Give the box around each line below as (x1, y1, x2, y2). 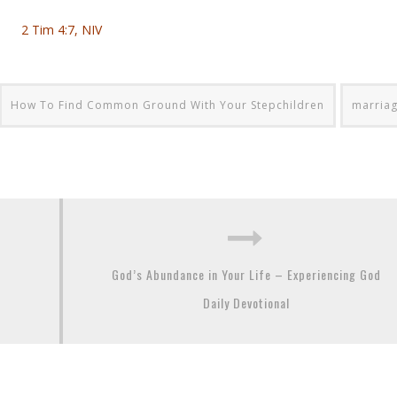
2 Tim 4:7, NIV (20, 20, 102, 38)
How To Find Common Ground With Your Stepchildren (11, 97, 324, 113)
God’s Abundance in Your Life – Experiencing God (111, 264, 381, 284)
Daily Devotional (202, 292, 290, 312)
